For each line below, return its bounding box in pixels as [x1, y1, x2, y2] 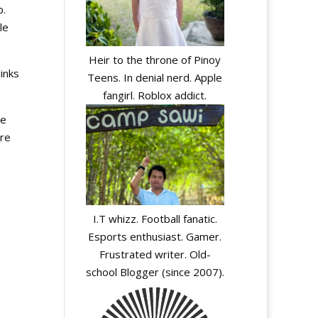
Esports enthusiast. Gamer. [88, 229, 222, 243]
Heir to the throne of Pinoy [89, 53, 221, 67]
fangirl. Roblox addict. [103, 88, 207, 103]
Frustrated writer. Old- [99, 246, 211, 261]
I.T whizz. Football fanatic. [92, 211, 217, 226]
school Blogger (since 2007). [85, 264, 224, 279]
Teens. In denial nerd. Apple [87, 70, 223, 85]
